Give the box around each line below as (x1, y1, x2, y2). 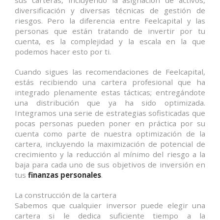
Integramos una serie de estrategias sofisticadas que (15, 108, 205, 118)
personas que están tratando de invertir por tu (15, 26, 205, 36)
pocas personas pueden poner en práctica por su (15, 118, 205, 128)
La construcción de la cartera (15, 190, 116, 200)
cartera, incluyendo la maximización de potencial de (15, 138, 205, 149)
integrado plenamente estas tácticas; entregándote (15, 87, 205, 97)
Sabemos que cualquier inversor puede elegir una (15, 200, 205, 210)
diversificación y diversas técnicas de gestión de (15, 5, 205, 15)
